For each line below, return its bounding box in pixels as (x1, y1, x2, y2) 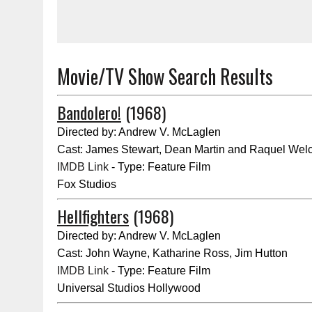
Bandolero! (57, 100, 121, 125)
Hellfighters (57, 203, 129, 228)
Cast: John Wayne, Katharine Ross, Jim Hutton (57, 247, 288, 259)
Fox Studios (57, 178, 116, 190)
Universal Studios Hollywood (57, 282, 201, 294)
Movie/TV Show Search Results (57, 62, 273, 91)
